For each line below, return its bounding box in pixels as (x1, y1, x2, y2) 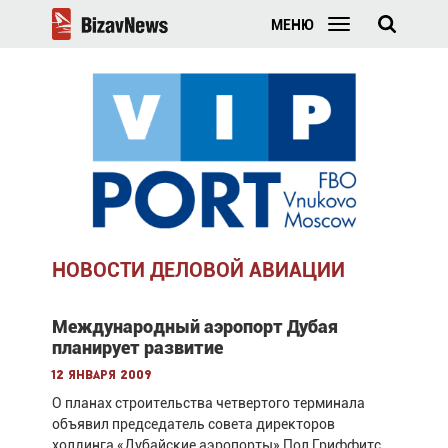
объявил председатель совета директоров (51, 415, 335, 432)
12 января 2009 (51, 368, 152, 382)
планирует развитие (51, 336, 223, 358)
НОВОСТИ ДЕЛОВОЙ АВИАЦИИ (51, 257, 345, 282)
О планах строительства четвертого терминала (51, 394, 365, 411)
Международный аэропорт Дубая (51, 315, 338, 337)
